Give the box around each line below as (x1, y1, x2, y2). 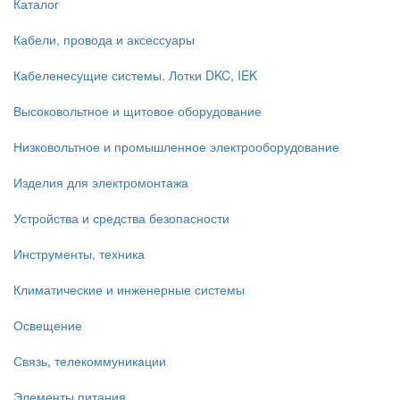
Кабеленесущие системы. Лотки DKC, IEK (13, 65, 257, 84)
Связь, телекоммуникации (13, 351, 166, 370)
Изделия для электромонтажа (13, 172, 188, 191)
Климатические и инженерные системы (13, 279, 245, 298)
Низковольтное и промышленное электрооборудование (13, 137, 339, 155)
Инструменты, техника (13, 244, 145, 262)
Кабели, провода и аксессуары (13, 29, 195, 48)
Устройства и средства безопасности (13, 208, 229, 227)
